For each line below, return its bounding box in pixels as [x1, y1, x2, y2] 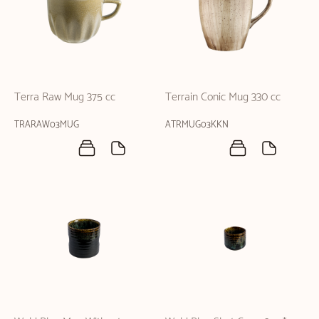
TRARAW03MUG [14, 117, 79, 132]
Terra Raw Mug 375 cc [14, 87, 115, 107]
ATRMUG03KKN [165, 117, 229, 132]
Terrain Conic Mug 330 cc [165, 87, 281, 107]
